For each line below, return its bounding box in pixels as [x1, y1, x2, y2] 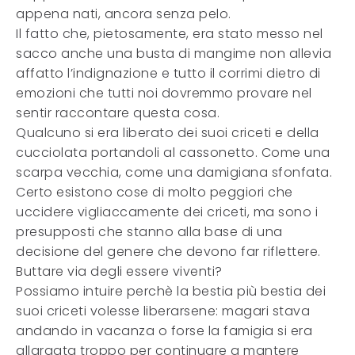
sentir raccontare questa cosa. [16, 104, 219, 122]
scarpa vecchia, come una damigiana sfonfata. [16, 163, 332, 181]
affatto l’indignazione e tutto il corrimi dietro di [16, 64, 321, 82]
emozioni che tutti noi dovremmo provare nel [16, 84, 312, 102]
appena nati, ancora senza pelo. [16, 5, 231, 23]
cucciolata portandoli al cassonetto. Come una [16, 143, 330, 162]
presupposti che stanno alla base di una [16, 223, 283, 241]
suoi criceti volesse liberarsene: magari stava [16, 302, 310, 320]
